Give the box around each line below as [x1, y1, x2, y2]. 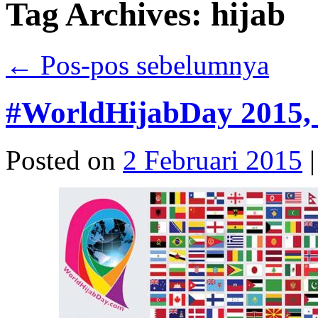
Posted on [6, 144, 116, 175]
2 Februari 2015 [123, 144, 302, 175]
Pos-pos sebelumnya [33, 49, 269, 80]
